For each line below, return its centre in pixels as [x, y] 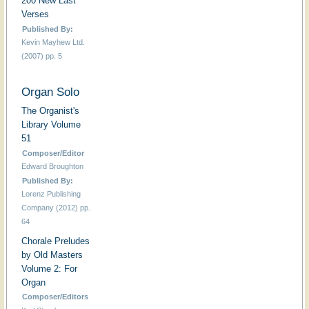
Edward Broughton [52, 167]
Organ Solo [50, 91]
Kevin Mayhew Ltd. [53, 42]
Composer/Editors [56, 296]
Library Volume [51, 125]
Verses [35, 14]
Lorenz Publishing [51, 194]
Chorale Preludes [55, 241]
